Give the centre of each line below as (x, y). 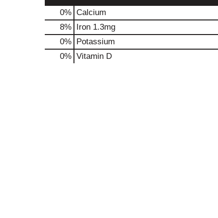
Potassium (96, 42)
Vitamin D (94, 56)
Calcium (91, 12)
